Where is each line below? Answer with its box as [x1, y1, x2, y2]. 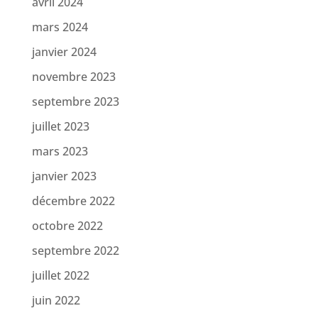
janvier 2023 [31, 168, 97, 185]
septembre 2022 [31, 243, 119, 259]
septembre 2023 [31, 94, 119, 110]
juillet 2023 [31, 119, 89, 135]
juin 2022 [31, 292, 80, 309]
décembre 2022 [31, 193, 115, 209]
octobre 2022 [31, 218, 103, 234]
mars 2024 [31, 19, 88, 35]
